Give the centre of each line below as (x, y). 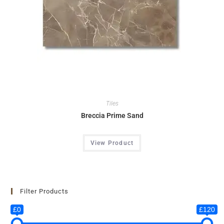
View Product (112, 143)
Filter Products (44, 191)
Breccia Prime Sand (112, 116)
